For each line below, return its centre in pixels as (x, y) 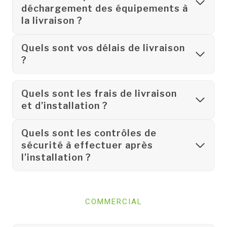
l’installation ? (56, 157)
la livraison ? (52, 21)
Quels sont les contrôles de (89, 133)
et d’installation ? (65, 106)
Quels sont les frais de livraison (99, 93)
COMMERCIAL (113, 202)
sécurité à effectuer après (87, 145)
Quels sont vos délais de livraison (103, 48)
